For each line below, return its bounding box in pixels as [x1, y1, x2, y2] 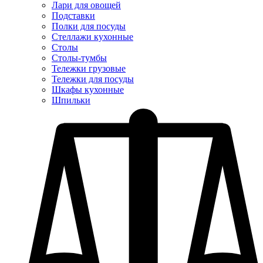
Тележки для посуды [52, 74, 134, 84]
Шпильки [52, 95, 90, 105]
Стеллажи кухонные [52, 32, 133, 42]
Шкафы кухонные [52, 85, 124, 95]
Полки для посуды [52, 21, 126, 31]
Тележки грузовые [52, 63, 126, 73]
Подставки [52, 11, 95, 21]
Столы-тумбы [52, 53, 107, 63]
